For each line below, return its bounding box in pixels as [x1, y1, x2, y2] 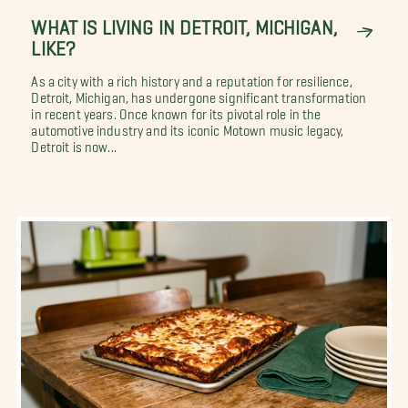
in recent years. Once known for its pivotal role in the [31, 106, 321, 116]
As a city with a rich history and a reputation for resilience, [31, 73, 352, 83]
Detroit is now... [31, 138, 117, 148]
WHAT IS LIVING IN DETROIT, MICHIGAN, [31, 15, 337, 29]
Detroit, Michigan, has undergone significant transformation [31, 89, 367, 99]
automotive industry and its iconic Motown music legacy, [31, 122, 344, 132]
